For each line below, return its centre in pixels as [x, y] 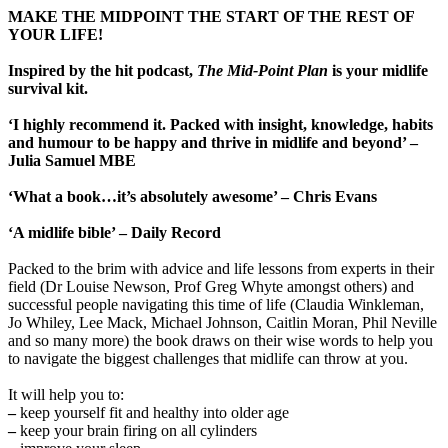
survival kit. [48, 89]
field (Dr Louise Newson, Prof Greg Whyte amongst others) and [211, 287]
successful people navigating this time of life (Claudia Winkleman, [216, 305]
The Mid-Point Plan [262, 71]
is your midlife [378, 71]
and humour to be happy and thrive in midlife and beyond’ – [213, 143]
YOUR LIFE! [55, 35]
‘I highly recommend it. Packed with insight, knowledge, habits [220, 125]
